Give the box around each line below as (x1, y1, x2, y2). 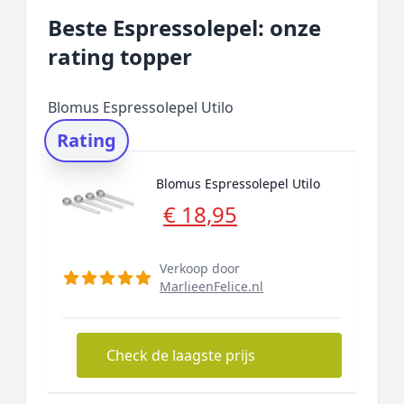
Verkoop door (160, 260, 240, 277)
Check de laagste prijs (106, 345, 255, 365)
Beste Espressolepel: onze (48, 13, 321, 42)
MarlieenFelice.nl (160, 278, 263, 295)
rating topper (48, 41, 192, 71)
